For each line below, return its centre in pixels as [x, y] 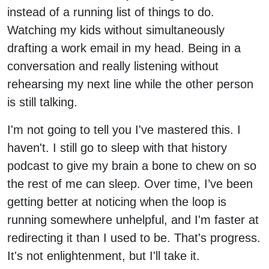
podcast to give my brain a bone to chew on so [132, 165]
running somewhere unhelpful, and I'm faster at [133, 219]
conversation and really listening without [113, 66]
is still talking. [42, 102]
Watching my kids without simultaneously [116, 30]
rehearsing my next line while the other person [130, 84]
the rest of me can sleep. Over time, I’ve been [130, 183]
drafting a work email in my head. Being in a [124, 48]
